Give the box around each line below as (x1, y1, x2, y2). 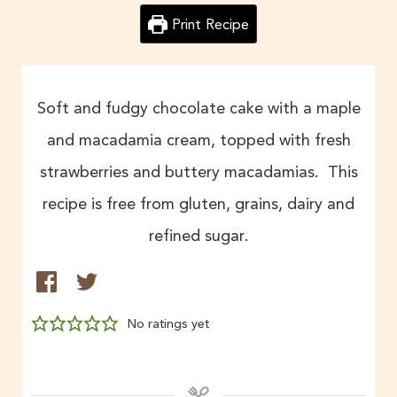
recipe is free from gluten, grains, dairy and (43, 194, 354, 214)
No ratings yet (127, 315, 209, 331)
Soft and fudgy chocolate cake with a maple (36, 98, 361, 118)
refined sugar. (148, 226, 249, 245)
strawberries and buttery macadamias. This (39, 162, 358, 182)
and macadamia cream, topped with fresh (46, 130, 351, 150)
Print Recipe (167, 15, 249, 33)
